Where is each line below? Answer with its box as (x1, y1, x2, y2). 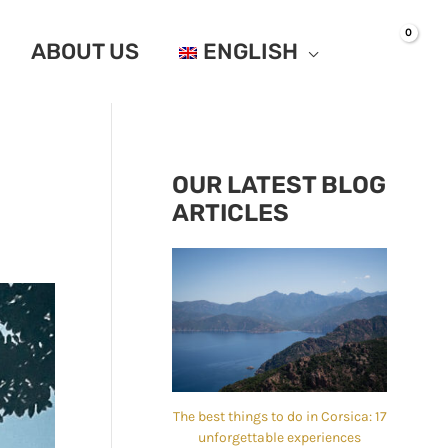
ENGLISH (203, 37, 299, 65)
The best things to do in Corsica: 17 (172, 407, 387, 425)
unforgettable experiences (198, 428, 361, 446)
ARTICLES (172, 199, 289, 227)
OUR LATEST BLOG (172, 171, 386, 199)
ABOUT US (30, 37, 139, 65)
